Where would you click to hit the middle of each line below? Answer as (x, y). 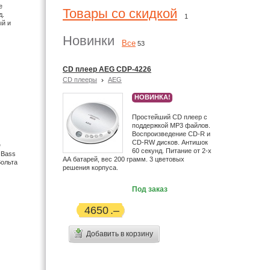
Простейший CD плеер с (170, 117)
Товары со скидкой (120, 14)
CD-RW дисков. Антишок (170, 142)
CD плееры (80, 80)
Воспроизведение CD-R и (171, 134)
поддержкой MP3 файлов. (171, 125)
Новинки (89, 41)
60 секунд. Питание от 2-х (172, 151)
